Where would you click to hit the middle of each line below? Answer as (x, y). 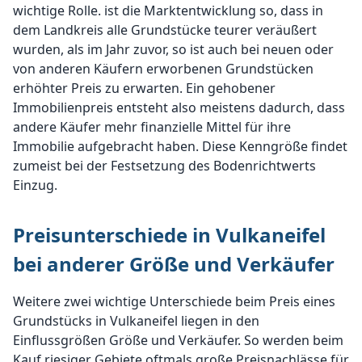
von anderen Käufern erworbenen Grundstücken (163, 69)
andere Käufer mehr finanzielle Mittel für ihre (152, 127)
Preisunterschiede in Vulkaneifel (169, 235)
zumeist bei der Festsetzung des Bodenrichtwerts (164, 166)
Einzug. (35, 185)
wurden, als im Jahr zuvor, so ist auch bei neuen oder (173, 49)
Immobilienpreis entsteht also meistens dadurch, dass (179, 107)
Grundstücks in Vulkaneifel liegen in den (136, 321)
